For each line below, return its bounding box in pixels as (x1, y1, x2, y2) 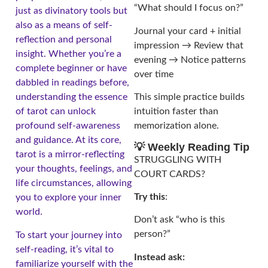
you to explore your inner (16, 193, 121, 203)
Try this (134, 191, 165, 202)
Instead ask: (134, 252, 185, 262)
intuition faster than (134, 106, 218, 117)
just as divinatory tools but (16, 6, 127, 16)
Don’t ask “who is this (134, 215, 225, 225)
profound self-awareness (16, 121, 120, 131)
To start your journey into (16, 230, 122, 240)
